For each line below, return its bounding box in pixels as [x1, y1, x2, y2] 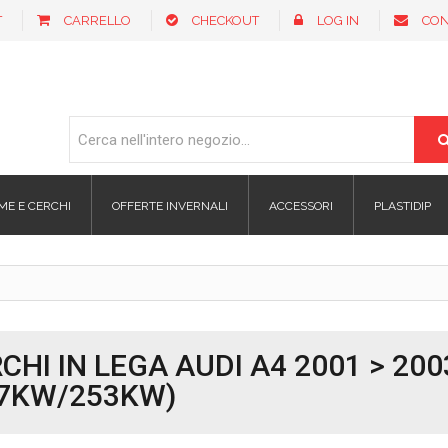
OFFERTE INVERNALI [112, 199, 228, 214]
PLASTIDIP [374, 199, 431, 214]
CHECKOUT [192, 13, 259, 28]
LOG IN [317, 13, 359, 28]
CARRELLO [64, 13, 131, 28]
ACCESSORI [269, 199, 333, 214]
